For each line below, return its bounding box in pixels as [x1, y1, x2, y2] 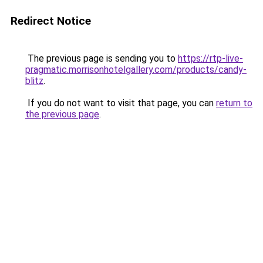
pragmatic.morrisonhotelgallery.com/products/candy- [25, 64, 247, 75]
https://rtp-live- [178, 53, 243, 64]
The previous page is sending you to [25, 53, 178, 64]
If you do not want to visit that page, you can [25, 97, 216, 109]
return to [216, 97, 252, 109]
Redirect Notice [11, 14, 91, 28]
